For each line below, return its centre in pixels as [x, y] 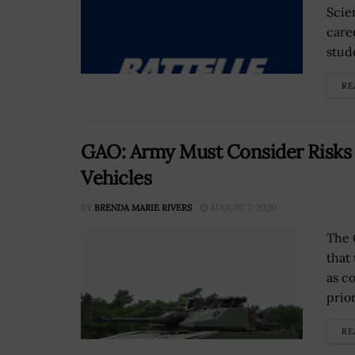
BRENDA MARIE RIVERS [143, 208]
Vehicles [118, 178]
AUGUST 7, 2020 [242, 208]
